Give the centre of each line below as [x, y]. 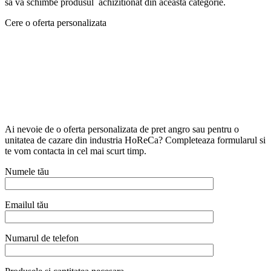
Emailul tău [27, 205]
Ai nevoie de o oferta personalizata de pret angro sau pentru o [122, 129]
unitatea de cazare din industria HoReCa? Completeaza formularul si [135, 140]
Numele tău [27, 172]
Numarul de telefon [42, 238]
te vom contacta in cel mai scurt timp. [76, 151]
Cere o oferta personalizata [56, 23]
